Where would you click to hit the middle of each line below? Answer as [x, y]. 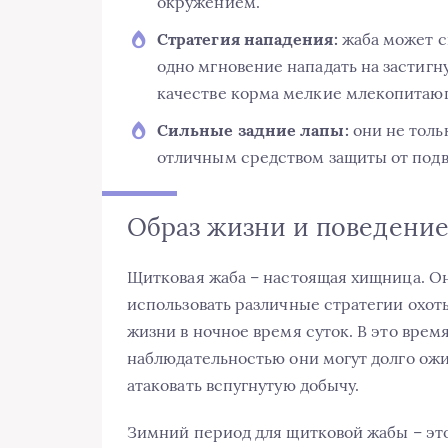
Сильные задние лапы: [253, 130]
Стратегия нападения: [247, 39]
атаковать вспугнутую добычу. [243, 385]
